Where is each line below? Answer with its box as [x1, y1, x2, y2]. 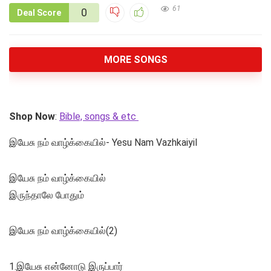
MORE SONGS [103, 54, 168, 66]
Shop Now [9, 111, 55, 123]
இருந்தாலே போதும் [9, 189, 84, 201]
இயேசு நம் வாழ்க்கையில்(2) [9, 225, 117, 237]
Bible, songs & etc [59, 111, 139, 123]
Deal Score [17, 8, 61, 18]
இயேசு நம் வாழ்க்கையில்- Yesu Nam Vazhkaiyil [9, 137, 197, 149]
